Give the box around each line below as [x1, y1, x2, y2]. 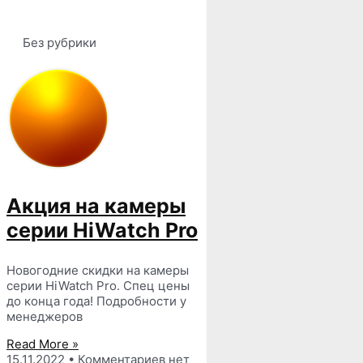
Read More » [6, 336, 79, 352]
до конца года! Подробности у [6, 293, 186, 309]
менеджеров [6, 309, 83, 324]
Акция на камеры [6, 194, 186, 218]
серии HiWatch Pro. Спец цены [6, 278, 190, 293]
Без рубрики [23, 35, 96, 50]
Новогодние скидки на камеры [6, 263, 189, 278]
